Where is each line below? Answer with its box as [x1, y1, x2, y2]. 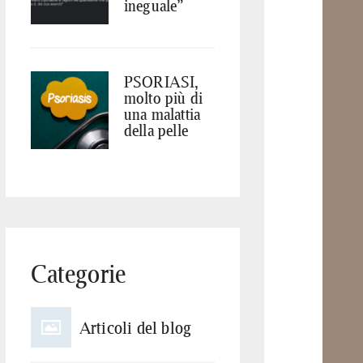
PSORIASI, [123, 72, 199, 92]
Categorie [30, 258, 126, 288]
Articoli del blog [79, 317, 192, 337]
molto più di [123, 88, 203, 108]
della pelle [123, 121, 188, 140]
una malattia [123, 105, 201, 124]
